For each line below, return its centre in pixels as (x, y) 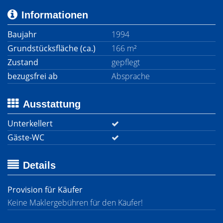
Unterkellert (30, 123)
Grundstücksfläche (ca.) (52, 48)
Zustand (23, 62)
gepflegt (126, 62)
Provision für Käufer (45, 190)
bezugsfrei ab (33, 76)
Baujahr (22, 34)
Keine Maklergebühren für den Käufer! (75, 203)
